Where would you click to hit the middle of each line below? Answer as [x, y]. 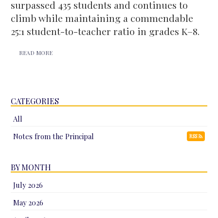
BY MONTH [31, 167]
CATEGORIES [35, 100]
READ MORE [36, 52]
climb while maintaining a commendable [102, 18]
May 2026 [28, 202]
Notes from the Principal [54, 136]
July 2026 [28, 185]
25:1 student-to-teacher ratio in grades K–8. [105, 31]
